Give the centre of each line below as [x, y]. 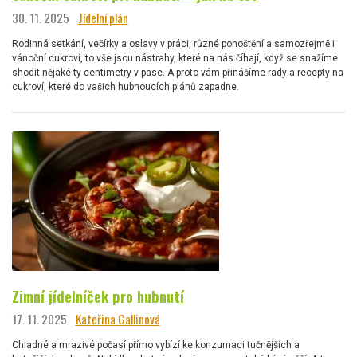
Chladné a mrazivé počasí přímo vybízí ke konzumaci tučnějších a [156, 345]
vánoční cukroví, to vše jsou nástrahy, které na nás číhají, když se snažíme [175, 58]
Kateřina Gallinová [118, 319]
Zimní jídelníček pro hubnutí [98, 296]
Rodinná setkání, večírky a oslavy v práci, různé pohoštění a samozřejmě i [173, 43]
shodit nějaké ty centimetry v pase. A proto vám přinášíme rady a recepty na [178, 72]
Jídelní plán [103, 17]
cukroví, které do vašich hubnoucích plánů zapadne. [126, 86]
